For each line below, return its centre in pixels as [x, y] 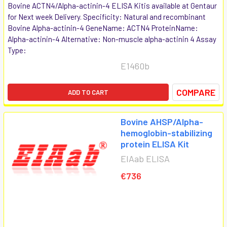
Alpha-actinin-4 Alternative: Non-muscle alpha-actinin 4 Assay [112, 39]
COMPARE [196, 92]
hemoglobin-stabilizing [166, 133]
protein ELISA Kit [155, 144]
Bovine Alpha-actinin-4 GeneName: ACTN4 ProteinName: [103, 28]
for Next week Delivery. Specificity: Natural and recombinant [107, 16]
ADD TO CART [88, 92]
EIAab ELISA [145, 158]
